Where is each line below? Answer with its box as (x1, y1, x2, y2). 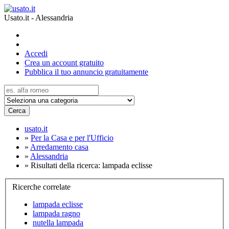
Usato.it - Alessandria (4, 13, 73, 22)
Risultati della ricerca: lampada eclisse (31, 161, 152, 170)
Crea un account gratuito (25, 58, 104, 67)
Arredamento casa (30, 143, 88, 151)
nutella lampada (33, 218, 83, 227)
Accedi (25, 49, 48, 58)
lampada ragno (33, 209, 80, 218)
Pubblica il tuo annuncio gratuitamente (25, 67, 148, 76)
